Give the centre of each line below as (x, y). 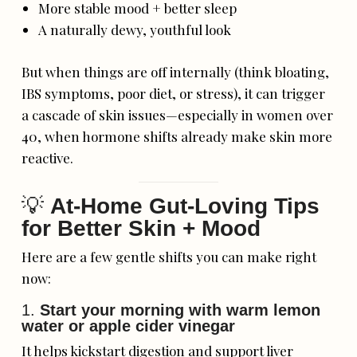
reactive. (48, 157)
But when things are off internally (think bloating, (176, 71)
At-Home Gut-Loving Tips (185, 206)
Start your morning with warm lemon (180, 310)
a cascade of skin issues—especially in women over (178, 114)
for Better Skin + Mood (141, 228)
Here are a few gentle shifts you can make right (169, 256)
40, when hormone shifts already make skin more (177, 136)
